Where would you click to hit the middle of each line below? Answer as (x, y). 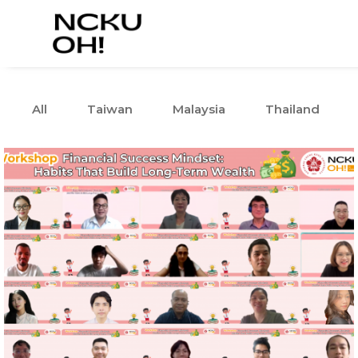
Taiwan (110, 109)
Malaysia (199, 109)
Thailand (292, 109)
